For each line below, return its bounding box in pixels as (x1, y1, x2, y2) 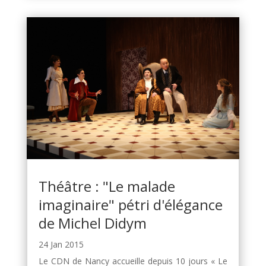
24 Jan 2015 (38, 239, 84, 251)
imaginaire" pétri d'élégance (38, 195, 223, 215)
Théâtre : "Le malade (38, 176, 175, 197)
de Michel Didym (38, 213, 147, 233)
